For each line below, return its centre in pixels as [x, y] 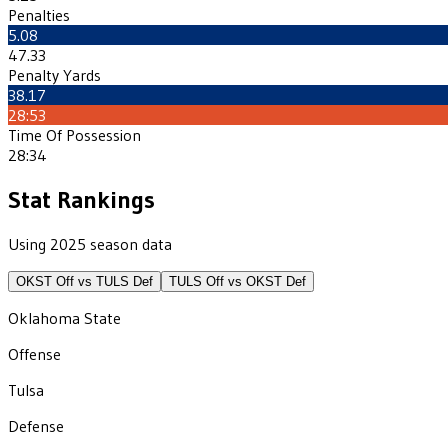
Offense [34, 353]
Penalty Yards [54, 74]
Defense [36, 425]
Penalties [39, 14]
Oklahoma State [64, 317]
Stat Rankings [81, 199]
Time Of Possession [74, 134]
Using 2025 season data [90, 243]
